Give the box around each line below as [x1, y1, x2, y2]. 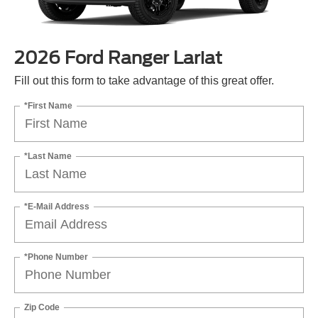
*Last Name [24, 150, 72, 161]
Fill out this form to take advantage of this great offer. [14, 74, 274, 87]
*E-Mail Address [24, 201, 89, 212]
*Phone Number [24, 251, 88, 262]
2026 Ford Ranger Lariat [14, 47, 222, 68]
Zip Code [24, 302, 60, 312]
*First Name [24, 100, 72, 111]
